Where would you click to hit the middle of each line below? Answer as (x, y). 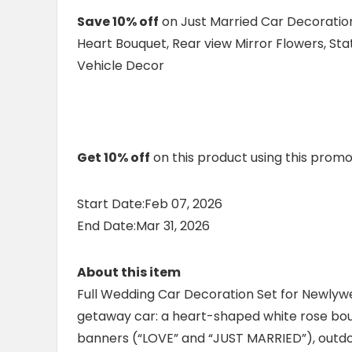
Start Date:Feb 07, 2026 (150, 204)
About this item (129, 273)
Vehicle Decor (121, 66)
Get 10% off (114, 158)
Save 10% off (118, 22)
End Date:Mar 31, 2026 (143, 226)
